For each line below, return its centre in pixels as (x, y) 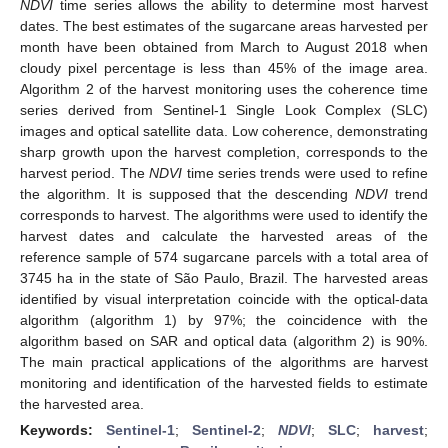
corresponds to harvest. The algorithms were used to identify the (224, 214)
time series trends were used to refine (305, 172)
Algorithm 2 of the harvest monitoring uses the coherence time (224, 88)
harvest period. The (85, 172)
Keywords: (63, 429)
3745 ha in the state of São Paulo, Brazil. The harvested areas (224, 277)
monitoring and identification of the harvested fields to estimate (224, 382)
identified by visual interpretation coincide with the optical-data (224, 298)
